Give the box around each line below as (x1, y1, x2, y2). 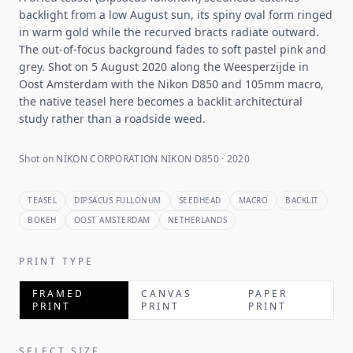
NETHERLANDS (167, 214, 227, 225)
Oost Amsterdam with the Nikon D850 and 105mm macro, (19, 76, 324, 91)
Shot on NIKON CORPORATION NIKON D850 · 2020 (19, 152, 250, 165)
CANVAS (140, 287, 192, 300)
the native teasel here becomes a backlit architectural (19, 94, 303, 109)
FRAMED (32, 287, 84, 300)
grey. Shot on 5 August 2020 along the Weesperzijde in (19, 59, 309, 74)
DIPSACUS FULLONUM (74, 195, 162, 206)
